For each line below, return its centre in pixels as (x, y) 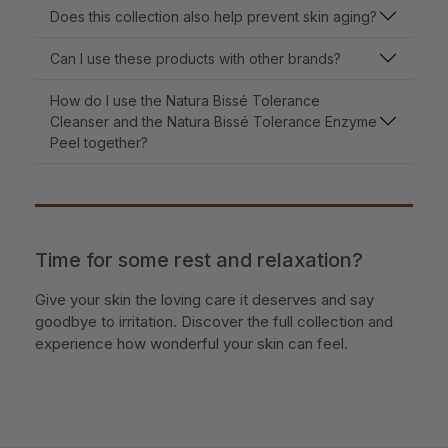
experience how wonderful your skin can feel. (191, 343)
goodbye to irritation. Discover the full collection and (214, 321)
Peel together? (99, 142)
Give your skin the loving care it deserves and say (204, 299)
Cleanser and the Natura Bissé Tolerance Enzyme (213, 121)
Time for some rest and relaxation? (199, 259)
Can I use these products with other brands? (195, 58)
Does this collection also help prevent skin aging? (213, 16)
